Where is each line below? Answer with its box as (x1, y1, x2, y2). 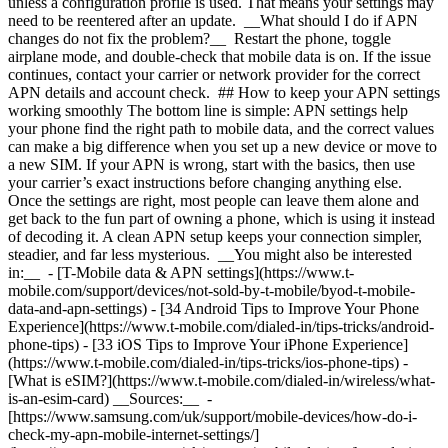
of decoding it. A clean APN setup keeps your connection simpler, (8, 228, 422, 245)
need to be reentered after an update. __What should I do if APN (8, 12, 418, 29)
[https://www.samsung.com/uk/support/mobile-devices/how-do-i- (8, 408, 417, 425)
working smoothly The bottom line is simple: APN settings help (8, 102, 408, 119)
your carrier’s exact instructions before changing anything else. (8, 174, 406, 191)
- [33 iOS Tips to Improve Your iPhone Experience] (83, 336, 408, 353)
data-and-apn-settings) (8, 300, 151, 317)
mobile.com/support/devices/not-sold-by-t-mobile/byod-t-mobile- (8, 282, 415, 299)
